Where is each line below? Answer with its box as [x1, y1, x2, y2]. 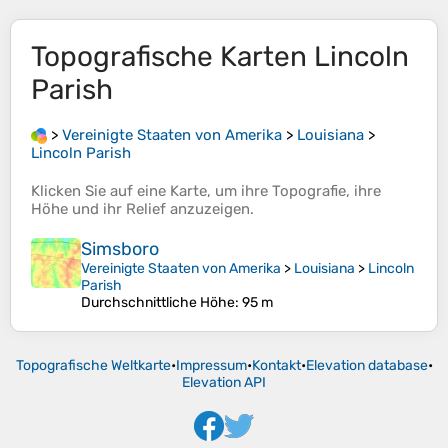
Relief [126, 200, 166, 219]
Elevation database [305, 357, 428, 375]
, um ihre [207, 182, 272, 201]
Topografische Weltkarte [15, 357, 171, 375]
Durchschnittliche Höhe [81, 294, 235, 312]
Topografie [272, 182, 346, 201]
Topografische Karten [31, 40, 314, 73]
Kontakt [251, 357, 301, 375]
